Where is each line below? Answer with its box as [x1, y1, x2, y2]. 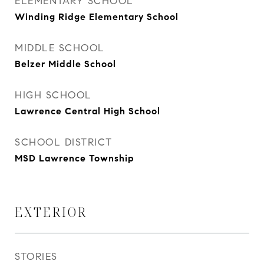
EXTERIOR [15, 204, 87, 220]
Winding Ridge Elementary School [15, 11, 179, 22]
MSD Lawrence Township [15, 153, 134, 164]
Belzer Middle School [15, 58, 116, 70]
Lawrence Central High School [15, 105, 160, 117]
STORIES [15, 250, 58, 263]
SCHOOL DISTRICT [15, 136, 113, 148]
